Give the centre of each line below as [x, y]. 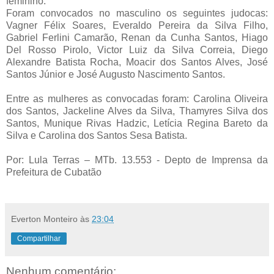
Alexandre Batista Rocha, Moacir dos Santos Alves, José [137, 62]
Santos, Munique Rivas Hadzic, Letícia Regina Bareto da [137, 123]
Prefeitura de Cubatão [54, 172]
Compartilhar [39, 238]
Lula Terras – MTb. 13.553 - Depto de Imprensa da [148, 160]
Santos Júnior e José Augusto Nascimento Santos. [116, 74]
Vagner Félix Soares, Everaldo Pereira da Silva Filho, [137, 25]
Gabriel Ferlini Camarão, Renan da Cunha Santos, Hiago [137, 37]
